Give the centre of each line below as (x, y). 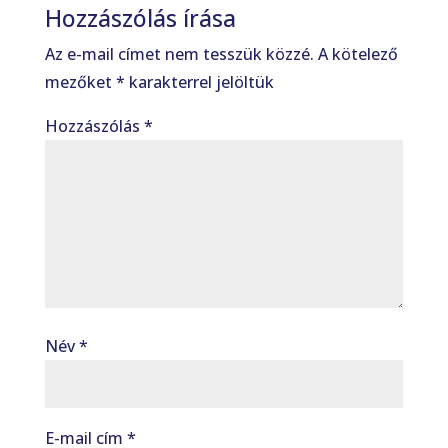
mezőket (80, 82)
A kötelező (357, 54)
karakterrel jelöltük (199, 82)
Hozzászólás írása (140, 18)
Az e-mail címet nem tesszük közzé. (179, 54)
